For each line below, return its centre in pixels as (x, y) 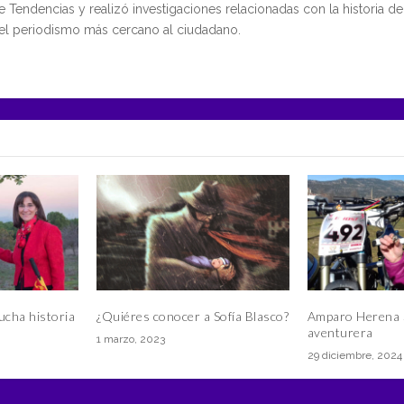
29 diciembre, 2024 (354, 356)
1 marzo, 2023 (131, 340)
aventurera (340, 333)
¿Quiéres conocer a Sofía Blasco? (193, 317)
